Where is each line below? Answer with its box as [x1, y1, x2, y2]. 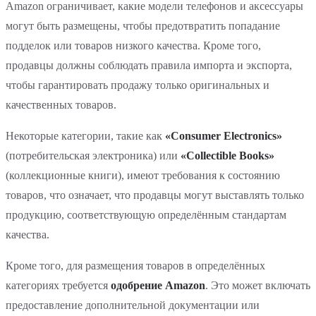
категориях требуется [6, 279, 111, 292]
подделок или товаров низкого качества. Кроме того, [6, 39, 261, 52]
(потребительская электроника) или [6, 150, 181, 162]
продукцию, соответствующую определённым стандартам [6, 209, 286, 221]
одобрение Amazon [111, 279, 205, 292]
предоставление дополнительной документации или [6, 299, 260, 312]
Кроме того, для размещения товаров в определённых [6, 260, 265, 272]
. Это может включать [205, 279, 310, 292]
